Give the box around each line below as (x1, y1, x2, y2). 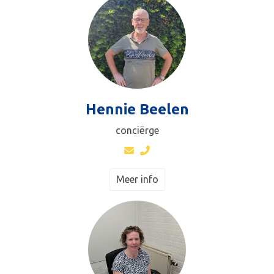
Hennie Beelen (85, 100, 189, 117)
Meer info (116, 173, 158, 185)
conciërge (115, 124, 159, 136)
